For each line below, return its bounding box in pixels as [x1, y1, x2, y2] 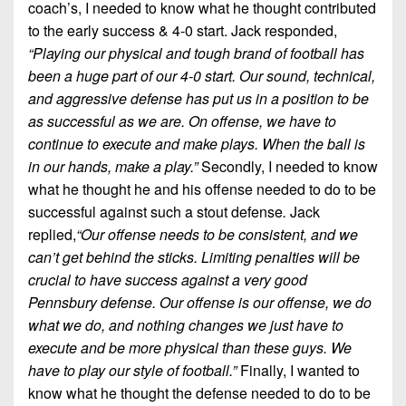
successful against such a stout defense [28, 201, 283, 223]
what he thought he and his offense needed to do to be [28, 179, 376, 200]
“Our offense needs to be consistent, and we [76, 224, 358, 246]
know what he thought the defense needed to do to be [28, 382, 371, 404]
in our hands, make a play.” [28, 156, 201, 178]
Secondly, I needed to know [201, 156, 378, 178]
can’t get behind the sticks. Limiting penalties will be [28, 246, 360, 268]
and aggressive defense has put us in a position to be [28, 88, 369, 110]
